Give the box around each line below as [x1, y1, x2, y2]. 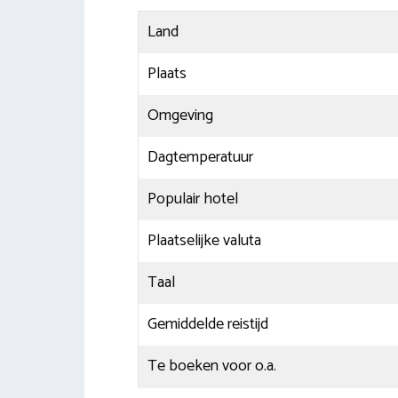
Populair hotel [147, 185, 238, 212]
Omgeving [147, 101, 213, 129]
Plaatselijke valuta [147, 227, 261, 254]
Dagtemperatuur [147, 143, 253, 171]
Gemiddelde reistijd [147, 310, 268, 338]
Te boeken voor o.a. [147, 352, 276, 379]
